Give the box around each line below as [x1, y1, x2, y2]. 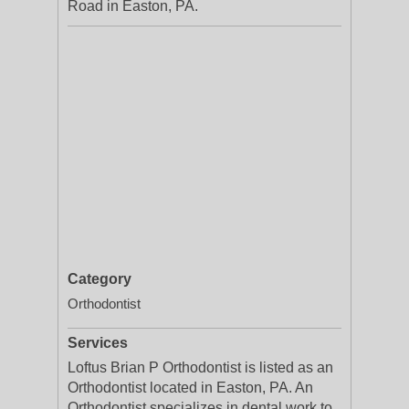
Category [68, 271, 131, 287]
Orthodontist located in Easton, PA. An [68, 380, 313, 395]
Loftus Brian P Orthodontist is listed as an [68, 360, 333, 375]
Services [68, 335, 128, 351]
